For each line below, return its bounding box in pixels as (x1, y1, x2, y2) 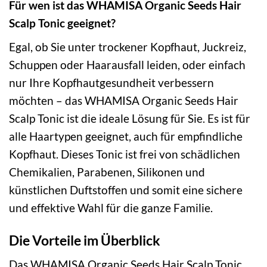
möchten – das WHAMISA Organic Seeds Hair (9, 93, 238, 107)
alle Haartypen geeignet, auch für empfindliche (9, 129, 243, 143)
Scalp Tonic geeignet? (9, 16, 116, 30)
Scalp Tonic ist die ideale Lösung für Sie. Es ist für (9, 111, 250, 125)
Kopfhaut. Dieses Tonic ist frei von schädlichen (9, 147, 240, 161)
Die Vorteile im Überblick (9, 231, 160, 249)
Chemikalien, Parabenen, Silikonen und (9, 164, 205, 179)
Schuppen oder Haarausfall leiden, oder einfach (9, 57, 246, 72)
